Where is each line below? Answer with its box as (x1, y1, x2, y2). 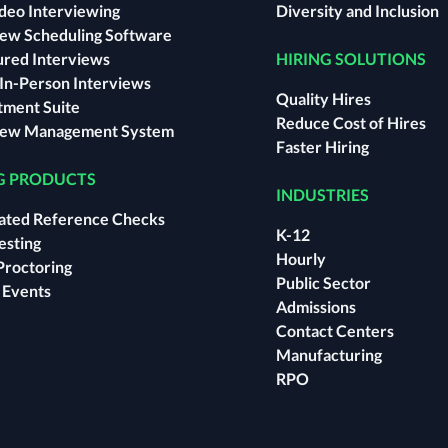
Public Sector (276, 272, 371, 292)
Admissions (276, 296, 356, 316)
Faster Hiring (276, 136, 369, 156)
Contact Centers (276, 320, 394, 340)
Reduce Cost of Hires (276, 112, 426, 132)
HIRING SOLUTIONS (276, 48, 426, 68)
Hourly (276, 248, 326, 268)
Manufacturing (276, 344, 382, 364)
